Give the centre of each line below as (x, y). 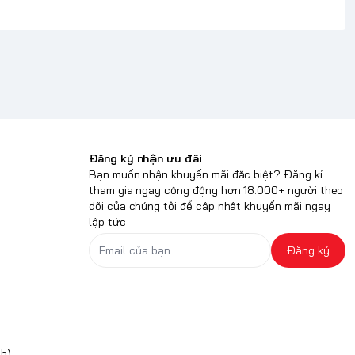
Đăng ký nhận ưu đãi (145, 159)
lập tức (107, 222)
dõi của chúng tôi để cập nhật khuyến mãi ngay (210, 206)
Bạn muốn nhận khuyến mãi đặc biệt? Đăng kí (206, 175)
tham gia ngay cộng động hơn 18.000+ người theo (216, 191)
